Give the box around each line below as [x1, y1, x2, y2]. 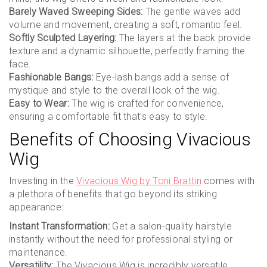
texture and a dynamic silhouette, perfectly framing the [9, 45, 246, 57]
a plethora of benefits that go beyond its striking [9, 188, 217, 200]
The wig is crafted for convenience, [69, 98, 224, 109]
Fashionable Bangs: [9, 72, 94, 83]
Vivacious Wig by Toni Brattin [76, 175, 201, 187]
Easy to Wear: [9, 98, 69, 109]
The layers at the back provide [116, 32, 251, 44]
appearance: [9, 201, 64, 213]
